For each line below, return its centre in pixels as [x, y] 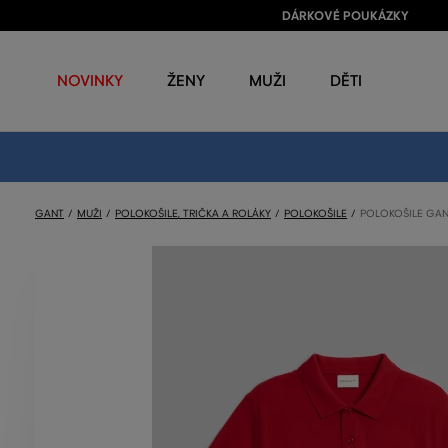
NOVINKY [90, 80]
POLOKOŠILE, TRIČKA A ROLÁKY [193, 213]
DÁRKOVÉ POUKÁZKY [345, 16]
